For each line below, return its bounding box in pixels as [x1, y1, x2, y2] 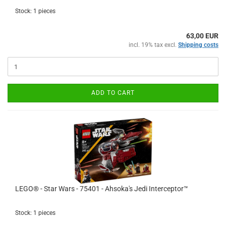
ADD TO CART [91, 89, 135, 96]
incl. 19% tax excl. [129, 41, 178, 48]
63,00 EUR [186, 32, 218, 40]
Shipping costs [178, 41, 218, 48]
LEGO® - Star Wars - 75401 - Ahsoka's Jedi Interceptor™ [15, 185, 188, 193]
